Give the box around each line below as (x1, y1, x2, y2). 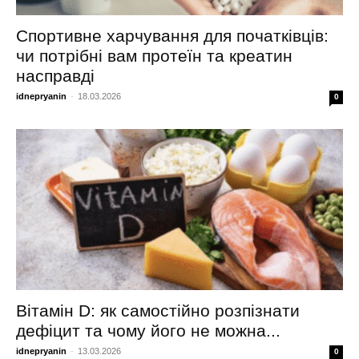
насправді (16, 66, 95, 85)
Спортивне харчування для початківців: (16, 26, 329, 45)
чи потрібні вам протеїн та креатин (16, 46, 292, 65)
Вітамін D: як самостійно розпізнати (16, 301, 300, 321)
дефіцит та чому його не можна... (16, 321, 280, 341)
